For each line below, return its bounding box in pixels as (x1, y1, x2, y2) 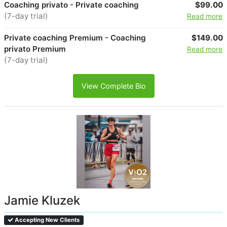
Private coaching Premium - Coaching (4, 32, 146, 43)
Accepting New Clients (13, 216, 80, 224)
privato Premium (4, 44, 66, 54)
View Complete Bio (81, 81, 146, 90)
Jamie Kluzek (4, 193, 80, 208)
